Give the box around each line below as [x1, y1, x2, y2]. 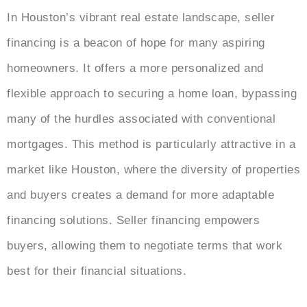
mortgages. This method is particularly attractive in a [7, 138, 295, 151]
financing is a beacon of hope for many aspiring [7, 36, 265, 50]
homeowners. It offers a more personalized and [7, 62, 264, 75]
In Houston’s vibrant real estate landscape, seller [7, 11, 275, 25]
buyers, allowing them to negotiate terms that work [7, 239, 282, 253]
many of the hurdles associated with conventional [7, 112, 275, 126]
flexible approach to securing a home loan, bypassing [7, 87, 297, 101]
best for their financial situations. [7, 265, 186, 278]
